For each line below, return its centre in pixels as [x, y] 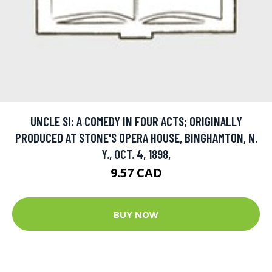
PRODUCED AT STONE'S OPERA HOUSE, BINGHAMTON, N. [136, 138]
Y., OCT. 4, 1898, [136, 154]
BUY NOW [136, 214]
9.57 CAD [136, 173]
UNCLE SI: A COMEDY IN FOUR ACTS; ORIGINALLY [136, 121]
